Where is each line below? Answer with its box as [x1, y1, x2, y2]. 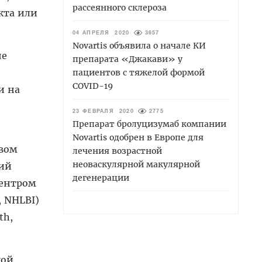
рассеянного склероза [73, 2, 167, 13]
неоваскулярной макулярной [73, 158, 200, 170]
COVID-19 [73, 80, 113, 91]
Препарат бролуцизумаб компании [73, 118, 226, 129]
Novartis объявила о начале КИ [73, 40, 206, 51]
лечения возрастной [73, 145, 162, 156]
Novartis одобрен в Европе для [73, 132, 204, 143]
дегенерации [73, 172, 129, 183]
